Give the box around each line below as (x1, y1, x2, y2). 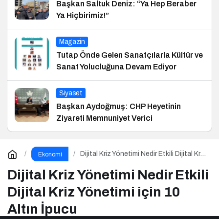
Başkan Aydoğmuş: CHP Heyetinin (56, 102, 181, 110)
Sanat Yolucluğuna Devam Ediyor (56, 62, 176, 71)
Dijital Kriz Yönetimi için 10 (7, 184, 180, 199)
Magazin (59, 38, 85, 45)
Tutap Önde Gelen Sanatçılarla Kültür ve (56, 50, 203, 59)
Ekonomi (38, 151, 62, 158)
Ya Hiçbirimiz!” (56, 11, 109, 20)
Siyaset (59, 89, 83, 97)
